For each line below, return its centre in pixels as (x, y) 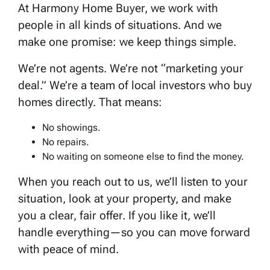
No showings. (71, 127)
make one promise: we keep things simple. (127, 42)
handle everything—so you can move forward (134, 232)
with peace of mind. (68, 249)
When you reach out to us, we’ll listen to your (133, 181)
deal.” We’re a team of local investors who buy (135, 85)
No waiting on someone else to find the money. (143, 156)
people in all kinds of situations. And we (120, 25)
